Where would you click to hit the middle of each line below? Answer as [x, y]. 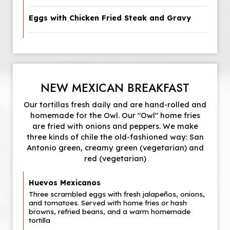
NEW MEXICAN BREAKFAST [115, 88]
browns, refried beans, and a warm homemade [110, 211]
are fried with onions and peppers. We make [115, 126]
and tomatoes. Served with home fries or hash [108, 203]
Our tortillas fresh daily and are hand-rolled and [115, 104]
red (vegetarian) [115, 158]
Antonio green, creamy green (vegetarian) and [115, 148]
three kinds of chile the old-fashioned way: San [115, 137]
